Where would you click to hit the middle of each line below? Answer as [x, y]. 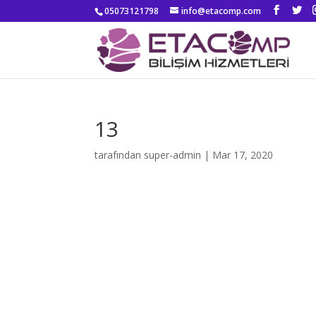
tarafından [120, 155]
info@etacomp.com [221, 11]
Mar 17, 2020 [243, 155]
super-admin [173, 155]
